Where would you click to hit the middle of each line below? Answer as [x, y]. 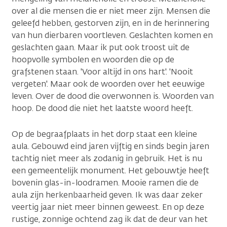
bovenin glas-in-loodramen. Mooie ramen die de [105, 183]
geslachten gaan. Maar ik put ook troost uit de [101, 48]
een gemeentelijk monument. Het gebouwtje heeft [110, 171]
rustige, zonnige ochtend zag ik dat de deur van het [110, 219]
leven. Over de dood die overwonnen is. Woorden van [113, 96]
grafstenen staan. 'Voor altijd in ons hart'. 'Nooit [102, 72]
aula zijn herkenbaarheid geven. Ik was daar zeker [107, 195]
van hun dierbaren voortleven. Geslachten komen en [112, 35]
